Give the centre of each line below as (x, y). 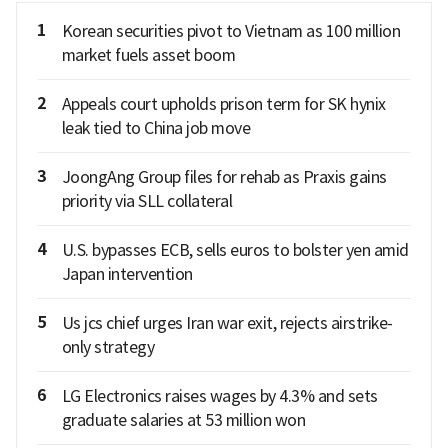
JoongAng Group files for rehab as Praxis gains (224, 176)
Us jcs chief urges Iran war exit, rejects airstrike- (227, 322)
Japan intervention (127, 273)
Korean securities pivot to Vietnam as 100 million (230, 30)
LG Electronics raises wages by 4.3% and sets (219, 395)
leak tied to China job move (155, 127)
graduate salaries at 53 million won (183, 419)
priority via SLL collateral (146, 200)
